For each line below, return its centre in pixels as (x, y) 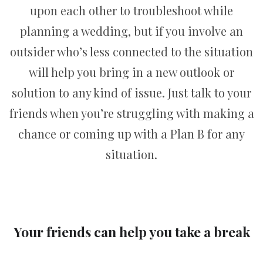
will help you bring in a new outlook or (131, 72)
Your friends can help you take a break (131, 231)
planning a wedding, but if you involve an (131, 31)
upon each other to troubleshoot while (131, 11)
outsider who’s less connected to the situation (131, 52)
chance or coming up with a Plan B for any (131, 134)
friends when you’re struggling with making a (131, 113)
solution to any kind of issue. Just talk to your (131, 93)
